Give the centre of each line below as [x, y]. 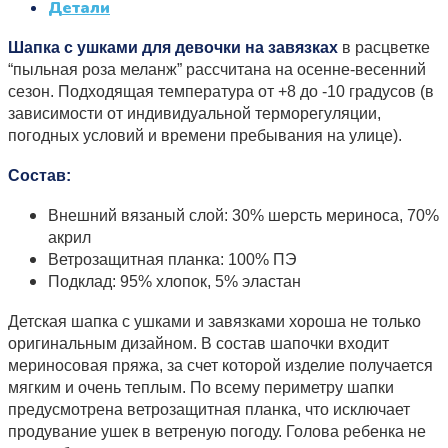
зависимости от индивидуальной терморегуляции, [194, 113]
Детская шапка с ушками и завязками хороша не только [214, 321]
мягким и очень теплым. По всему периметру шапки [201, 387]
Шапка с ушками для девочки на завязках [173, 47]
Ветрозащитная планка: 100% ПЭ [172, 259]
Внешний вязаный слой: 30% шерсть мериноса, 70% [243, 215]
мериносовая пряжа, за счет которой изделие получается [220, 365]
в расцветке [384, 47]
